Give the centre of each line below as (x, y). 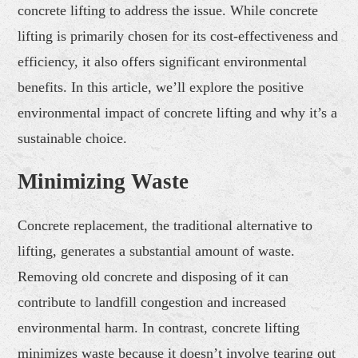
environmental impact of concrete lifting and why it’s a (178, 112)
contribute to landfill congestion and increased (152, 302)
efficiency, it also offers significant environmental (163, 61)
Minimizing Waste (103, 181)
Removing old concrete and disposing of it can (153, 276)
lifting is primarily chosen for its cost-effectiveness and (178, 36)
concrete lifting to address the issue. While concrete (168, 10)
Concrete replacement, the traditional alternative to (165, 225)
